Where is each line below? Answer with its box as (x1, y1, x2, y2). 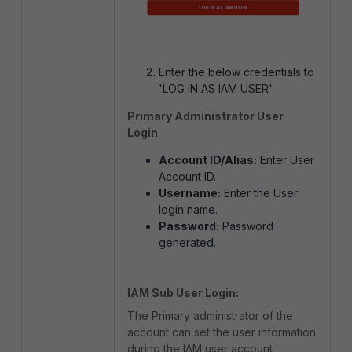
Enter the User (224, 185, 298, 200)
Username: (159, 185, 221, 200)
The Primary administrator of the (127, 308, 293, 322)
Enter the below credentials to (159, 64, 314, 79)
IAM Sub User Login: (127, 285, 239, 299)
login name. (159, 202, 218, 216)
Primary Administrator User (127, 108, 284, 123)
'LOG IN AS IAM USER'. (159, 81, 274, 95)
